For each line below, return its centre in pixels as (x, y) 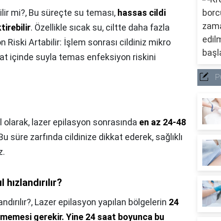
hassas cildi (142, 13)
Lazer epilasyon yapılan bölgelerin (102, 202)
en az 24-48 (163, 122)
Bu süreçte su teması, (73, 13)
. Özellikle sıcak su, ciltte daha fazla (100, 28)
